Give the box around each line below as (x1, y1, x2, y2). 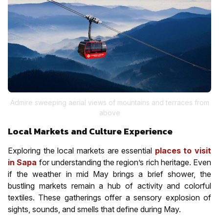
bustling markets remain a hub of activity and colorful (8, 180, 211, 191)
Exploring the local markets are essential (8, 145, 155, 155)
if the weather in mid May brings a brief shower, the (8, 169, 211, 179)
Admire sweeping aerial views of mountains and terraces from (10, 98, 209, 107)
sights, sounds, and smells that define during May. (8, 204, 181, 214)
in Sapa (8, 157, 37, 167)
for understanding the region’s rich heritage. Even (37, 157, 211, 167)
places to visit (154, 145, 211, 155)
